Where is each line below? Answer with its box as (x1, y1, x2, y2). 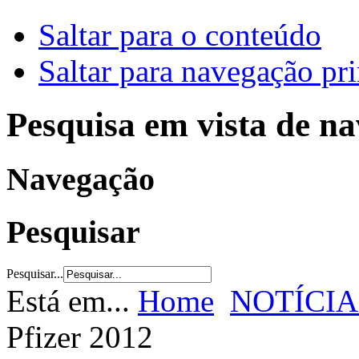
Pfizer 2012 (6, 319, 153, 354)
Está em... (6, 283, 138, 318)
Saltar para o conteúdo (38, 18, 321, 53)
